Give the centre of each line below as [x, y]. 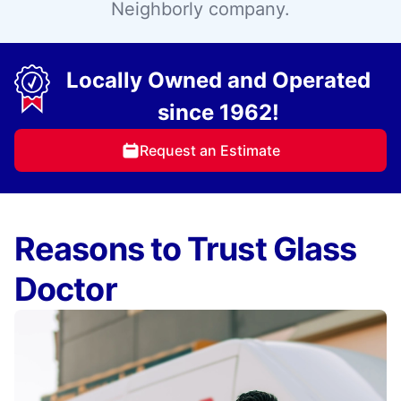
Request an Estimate [209, 151]
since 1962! [218, 113]
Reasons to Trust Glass [186, 249]
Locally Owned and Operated [218, 81]
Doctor [66, 290]
